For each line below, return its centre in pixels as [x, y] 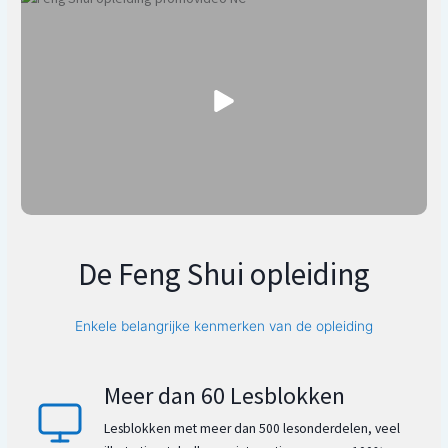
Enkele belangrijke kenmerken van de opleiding [224, 325]
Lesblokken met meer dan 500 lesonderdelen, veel [252, 428]
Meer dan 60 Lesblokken [225, 395]
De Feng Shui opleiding [224, 274]
